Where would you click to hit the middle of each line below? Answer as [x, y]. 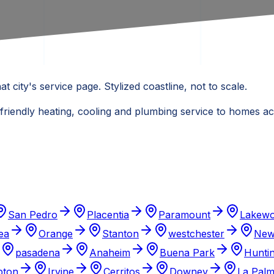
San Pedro [33, 215]
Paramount [184, 215]
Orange [56, 234]
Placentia [108, 215]
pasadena [38, 253]
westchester [196, 234]
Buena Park [187, 253]
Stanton [120, 234]
